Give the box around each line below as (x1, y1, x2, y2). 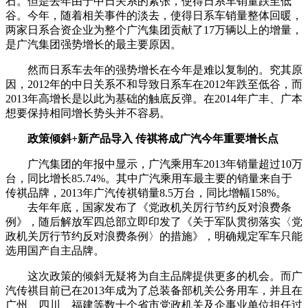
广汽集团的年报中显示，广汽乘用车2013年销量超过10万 (5, 157, 302, 170)
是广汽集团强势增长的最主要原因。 (5, 38, 181, 50)
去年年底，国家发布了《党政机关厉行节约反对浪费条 (5, 201, 291, 213)
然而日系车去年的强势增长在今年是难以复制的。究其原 (5, 63, 302, 76)
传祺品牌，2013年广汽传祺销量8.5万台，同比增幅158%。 (5, 186, 287, 199)
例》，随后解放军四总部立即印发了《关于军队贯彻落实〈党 (5, 215, 302, 228)
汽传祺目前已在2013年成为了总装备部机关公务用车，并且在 (5, 284, 302, 296)
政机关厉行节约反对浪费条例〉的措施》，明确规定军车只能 (5, 230, 302, 242)
